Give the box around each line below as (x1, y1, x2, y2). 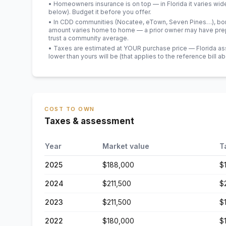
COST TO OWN (44, 105, 95, 112)
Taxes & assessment (44, 116, 134, 126)
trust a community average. (48, 34, 129, 42)
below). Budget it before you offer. (48, 8, 151, 16)
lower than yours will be (48, 52, 118, 60)
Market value (102, 142, 149, 150)
